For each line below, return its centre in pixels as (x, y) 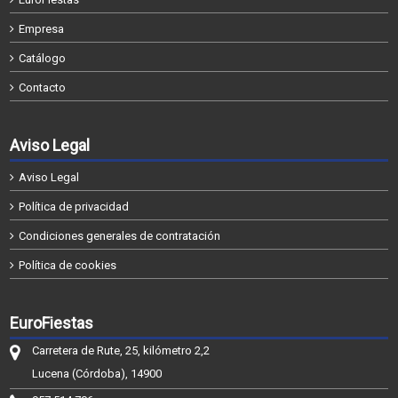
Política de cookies (68, 265)
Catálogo (43, 58)
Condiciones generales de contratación (120, 236)
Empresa (42, 29)
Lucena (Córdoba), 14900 (97, 374)
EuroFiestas (52, 323)
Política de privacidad (74, 207)
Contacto (43, 88)
